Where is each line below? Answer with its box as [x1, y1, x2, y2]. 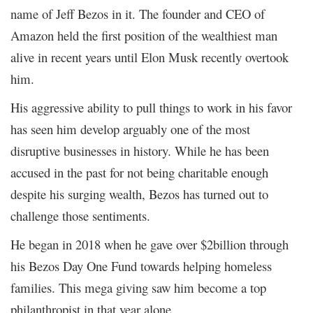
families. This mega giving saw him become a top [10, 278, 266, 296]
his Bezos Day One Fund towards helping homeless [10, 256, 272, 275]
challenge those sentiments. [10, 206, 150, 224]
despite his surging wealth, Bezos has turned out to [10, 184, 268, 203]
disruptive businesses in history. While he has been [10, 141, 269, 159]
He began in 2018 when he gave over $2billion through [10, 235, 289, 253]
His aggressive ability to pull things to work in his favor [10, 98, 292, 116]
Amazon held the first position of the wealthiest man [10, 26, 277, 44]
